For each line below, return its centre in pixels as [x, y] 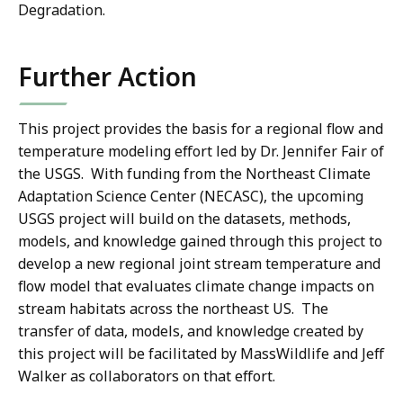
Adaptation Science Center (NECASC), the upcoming [191, 197]
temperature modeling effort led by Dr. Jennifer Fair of [201, 152]
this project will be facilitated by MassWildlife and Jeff [201, 354]
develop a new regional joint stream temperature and [199, 264]
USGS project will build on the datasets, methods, [184, 219]
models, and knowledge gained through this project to [200, 242]
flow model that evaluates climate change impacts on [196, 287]
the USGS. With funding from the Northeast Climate [194, 174]
